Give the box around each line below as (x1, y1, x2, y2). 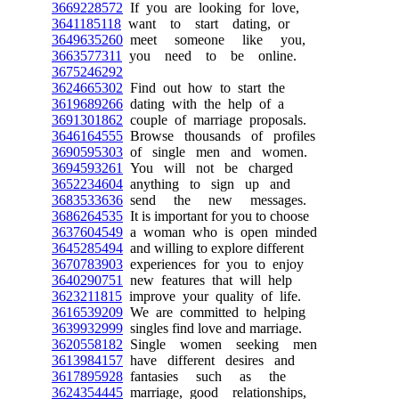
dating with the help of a (123, 95, 284, 111)
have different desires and (123, 352, 295, 368)
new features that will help (123, 272, 292, 288)
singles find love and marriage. (123, 320, 302, 336)
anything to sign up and (123, 175, 290, 191)
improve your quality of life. (122, 288, 301, 304)
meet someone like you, (123, 31, 305, 47)
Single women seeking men (123, 336, 317, 352)
